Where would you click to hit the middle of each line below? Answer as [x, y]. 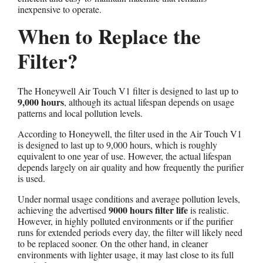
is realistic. [208, 210]
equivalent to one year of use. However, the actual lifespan [124, 156]
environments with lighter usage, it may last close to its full [126, 254]
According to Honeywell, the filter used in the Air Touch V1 [130, 133]
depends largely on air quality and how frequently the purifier [131, 167]
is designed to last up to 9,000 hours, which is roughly [117, 144]
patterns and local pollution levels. [80, 113]
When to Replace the [109, 36]
